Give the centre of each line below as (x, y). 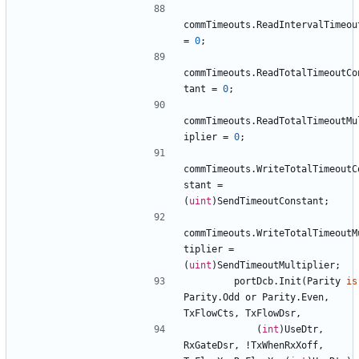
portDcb (254, 281)
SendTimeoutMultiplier (276, 265)
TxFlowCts (209, 313)
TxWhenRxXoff (284, 345)
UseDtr (301, 329)
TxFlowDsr (270, 313)
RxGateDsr (209, 345)
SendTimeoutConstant (270, 201)
